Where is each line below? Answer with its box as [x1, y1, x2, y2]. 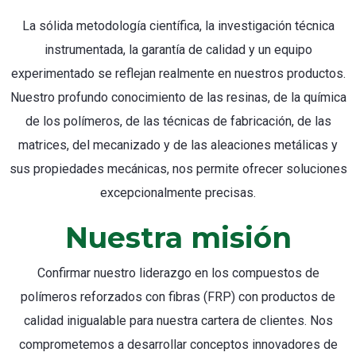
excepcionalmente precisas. [100, 184, 256, 200]
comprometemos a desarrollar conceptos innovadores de [18, 336, 338, 352]
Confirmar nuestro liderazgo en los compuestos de [37, 265, 319, 281]
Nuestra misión [64, 219, 292, 255]
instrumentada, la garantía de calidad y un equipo [44, 41, 312, 57]
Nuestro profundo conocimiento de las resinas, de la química [10, 89, 346, 105]
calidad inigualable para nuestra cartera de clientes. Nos [23, 312, 333, 328]
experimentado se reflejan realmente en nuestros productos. [10, 65, 346, 81]
